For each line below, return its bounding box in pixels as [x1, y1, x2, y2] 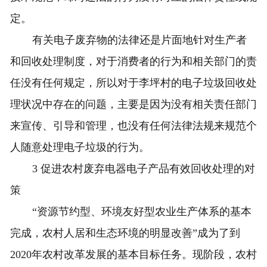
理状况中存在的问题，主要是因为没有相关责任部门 [10, 98, 257, 111]
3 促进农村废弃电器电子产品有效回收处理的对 [32, 163, 256, 175]
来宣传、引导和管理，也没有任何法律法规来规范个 [10, 120, 257, 132]
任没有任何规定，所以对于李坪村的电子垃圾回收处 [10, 77, 257, 89]
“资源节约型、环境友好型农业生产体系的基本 [32, 206, 252, 218]
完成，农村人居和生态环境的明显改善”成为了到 [10, 227, 240, 240]
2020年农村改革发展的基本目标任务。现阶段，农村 [10, 249, 257, 261]
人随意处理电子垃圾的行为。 [10, 141, 150, 154]
